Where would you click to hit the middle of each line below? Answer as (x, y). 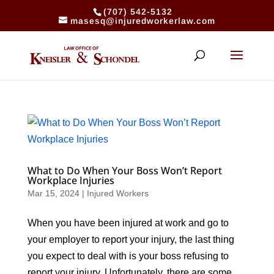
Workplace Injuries (71, 180)
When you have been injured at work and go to (128, 223)
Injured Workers (117, 193)
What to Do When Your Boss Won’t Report (124, 171)
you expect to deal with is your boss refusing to (128, 256)
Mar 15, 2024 (53, 193)
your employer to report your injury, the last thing (131, 239)
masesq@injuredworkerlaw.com (143, 20)
